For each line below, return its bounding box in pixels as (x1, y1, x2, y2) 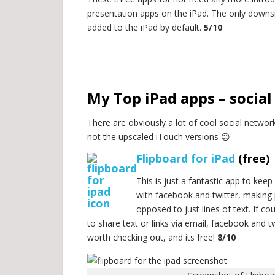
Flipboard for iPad (136, 151, 235, 166)
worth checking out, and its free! (87, 231, 217, 243)
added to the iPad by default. (87, 21, 204, 33)
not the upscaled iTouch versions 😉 (87, 131, 230, 142)
